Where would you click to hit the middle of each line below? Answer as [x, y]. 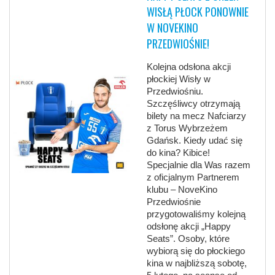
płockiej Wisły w [179, 79]
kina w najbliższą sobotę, [197, 263]
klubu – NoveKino [182, 190]
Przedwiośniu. [175, 91]
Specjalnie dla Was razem [199, 165]
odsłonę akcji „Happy [189, 227]
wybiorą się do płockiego [196, 251]
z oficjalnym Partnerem [193, 177]
